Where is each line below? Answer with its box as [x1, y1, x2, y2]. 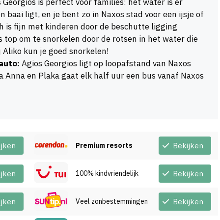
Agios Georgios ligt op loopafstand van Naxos [20, 58, 191, 69]
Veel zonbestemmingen [76, 197, 148, 206]
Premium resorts [76, 141, 133, 150]
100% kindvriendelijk [76, 169, 138, 178]
